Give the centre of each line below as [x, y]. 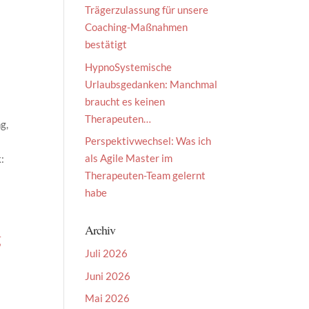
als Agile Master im [129, 158]
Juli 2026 [107, 253]
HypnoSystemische [129, 67]
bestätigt [106, 44]
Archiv [100, 230]
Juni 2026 [108, 276]
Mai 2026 [108, 298]
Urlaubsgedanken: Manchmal [151, 84]
